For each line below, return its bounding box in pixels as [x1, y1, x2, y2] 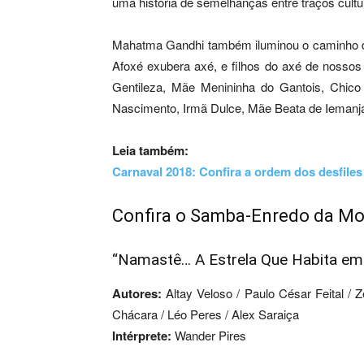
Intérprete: [112, 327, 171, 345]
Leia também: [112, 141, 188, 160]
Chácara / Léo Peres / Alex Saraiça [112, 305, 299, 323]
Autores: [112, 284, 162, 303]
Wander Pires [171, 327, 246, 344]
